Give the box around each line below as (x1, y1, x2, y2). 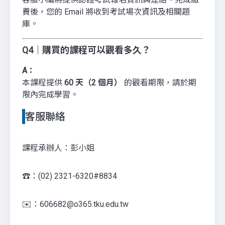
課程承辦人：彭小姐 (22, 143, 94, 153)
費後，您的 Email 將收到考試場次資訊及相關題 (22, 7, 190, 17)
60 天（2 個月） (64, 78, 122, 87)
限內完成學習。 (22, 90, 78, 99)
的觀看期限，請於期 (122, 78, 196, 87)
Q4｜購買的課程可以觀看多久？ (22, 45, 151, 55)
